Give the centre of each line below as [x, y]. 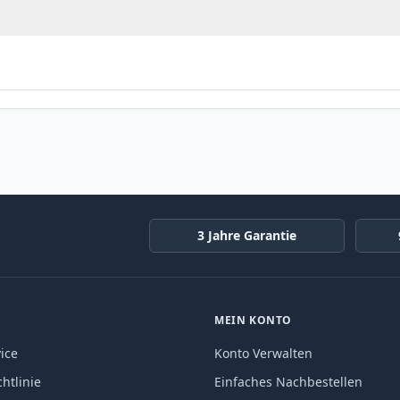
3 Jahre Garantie [247, 236]
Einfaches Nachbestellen [288, 381]
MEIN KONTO [253, 320]
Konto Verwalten [263, 353]
